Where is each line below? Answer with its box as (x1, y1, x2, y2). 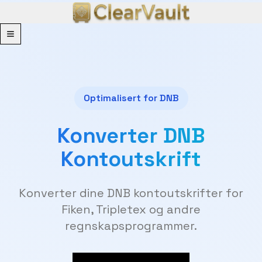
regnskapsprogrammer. (65, 218, 197, 233)
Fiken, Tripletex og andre (61, 202, 201, 217)
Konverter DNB (57, 122, 205, 149)
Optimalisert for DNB (83, 92, 179, 104)
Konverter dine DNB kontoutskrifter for (19, 185, 243, 201)
